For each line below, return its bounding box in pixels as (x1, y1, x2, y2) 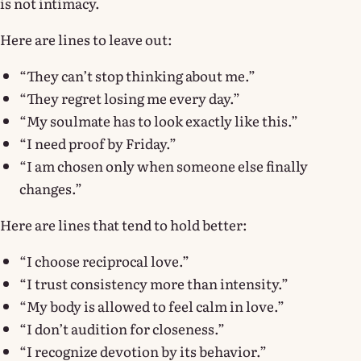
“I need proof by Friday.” (19, 132, 176, 153)
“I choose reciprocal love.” (19, 250, 189, 271)
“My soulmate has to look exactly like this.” (19, 110, 298, 131)
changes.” (19, 177, 82, 198)
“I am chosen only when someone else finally (19, 155, 308, 176)
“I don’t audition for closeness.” (19, 317, 225, 338)
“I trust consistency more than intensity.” (19, 272, 288, 293)
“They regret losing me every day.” (19, 87, 240, 108)
